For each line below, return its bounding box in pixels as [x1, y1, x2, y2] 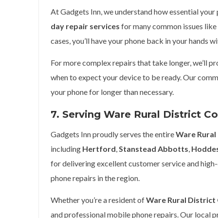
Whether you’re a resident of [51, 195, 146, 204]
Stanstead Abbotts [119, 144, 188, 153]
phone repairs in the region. [51, 173, 140, 182]
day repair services [51, 21, 120, 31]
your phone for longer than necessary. [51, 87, 174, 96]
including [51, 144, 82, 153]
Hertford [82, 144, 116, 153]
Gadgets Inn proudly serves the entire [51, 129, 176, 139]
